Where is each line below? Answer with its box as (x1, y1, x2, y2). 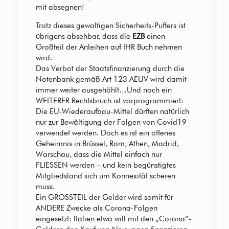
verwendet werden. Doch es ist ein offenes (35, 128, 175, 138)
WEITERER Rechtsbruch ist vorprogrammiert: (35, 96, 184, 106)
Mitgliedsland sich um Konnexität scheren (35, 171, 175, 181)
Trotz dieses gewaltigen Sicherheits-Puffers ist (35, 21, 186, 31)
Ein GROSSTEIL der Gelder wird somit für (35, 193, 173, 202)
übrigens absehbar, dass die (35, 32, 132, 41)
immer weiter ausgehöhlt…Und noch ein (35, 85, 172, 95)
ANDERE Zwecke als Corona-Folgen (35, 203, 157, 213)
